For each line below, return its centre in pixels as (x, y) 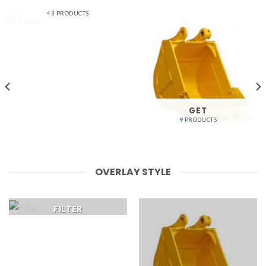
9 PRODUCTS (198, 120)
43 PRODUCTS (68, 13)
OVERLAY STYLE (133, 172)
